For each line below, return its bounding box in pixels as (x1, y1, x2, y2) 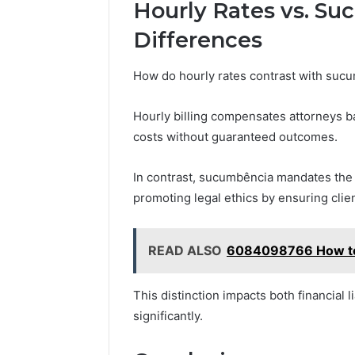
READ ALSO (148, 242, 222, 258)
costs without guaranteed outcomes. (133, 128, 338, 144)
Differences (133, 27, 262, 54)
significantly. (133, 307, 203, 323)
